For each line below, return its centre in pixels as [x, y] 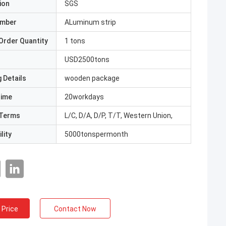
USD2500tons [87, 60]
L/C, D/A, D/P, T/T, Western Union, [119, 116]
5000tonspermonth [96, 134]
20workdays [84, 97]
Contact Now [75, 209]
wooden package [92, 78]
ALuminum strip [90, 22]
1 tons [75, 41]
